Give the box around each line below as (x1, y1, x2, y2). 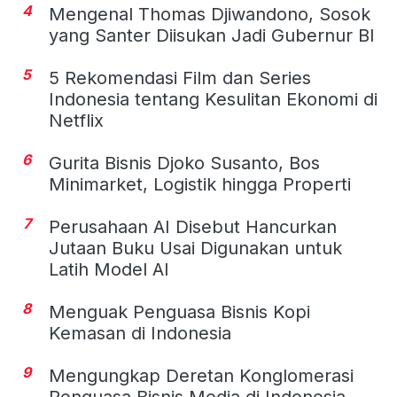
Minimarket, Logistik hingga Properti (49, 173, 351, 195)
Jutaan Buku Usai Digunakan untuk (49, 237, 342, 259)
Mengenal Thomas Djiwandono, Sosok (49, 3, 370, 25)
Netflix (49, 109, 104, 131)
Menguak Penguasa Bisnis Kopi (49, 300, 310, 323)
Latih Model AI (49, 258, 169, 280)
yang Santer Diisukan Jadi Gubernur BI (49, 24, 375, 46)
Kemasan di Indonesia (49, 322, 231, 344)
